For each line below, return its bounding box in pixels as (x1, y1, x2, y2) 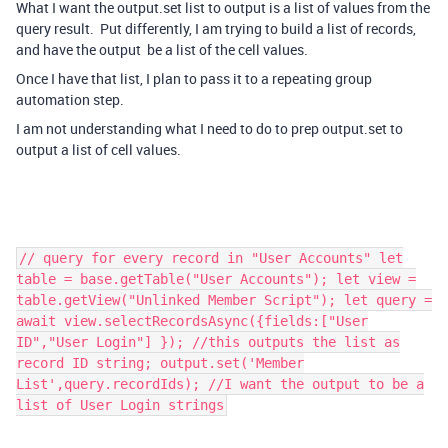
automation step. (16, 90, 124, 109)
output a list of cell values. (16, 140, 181, 159)
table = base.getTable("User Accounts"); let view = (16, 271, 416, 287)
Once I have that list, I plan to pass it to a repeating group (16, 69, 372, 88)
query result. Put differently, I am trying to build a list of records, (16, 19, 416, 38)
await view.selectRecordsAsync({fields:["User (16, 313, 368, 329)
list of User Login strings (16, 397, 224, 413)
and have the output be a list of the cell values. (16, 40, 308, 59)
